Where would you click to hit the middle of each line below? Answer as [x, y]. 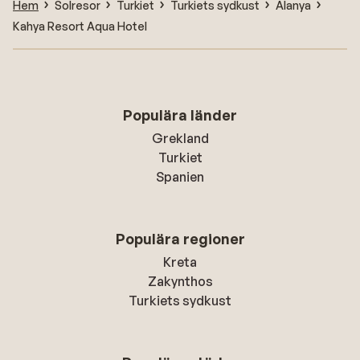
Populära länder [180, 115]
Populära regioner [180, 239]
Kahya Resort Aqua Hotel [80, 26]
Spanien [180, 177]
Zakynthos [180, 282]
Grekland [180, 139]
